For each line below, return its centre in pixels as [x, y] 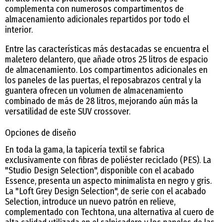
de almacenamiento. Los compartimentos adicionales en [106, 70]
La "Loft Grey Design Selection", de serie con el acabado [106, 192]
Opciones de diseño [41, 133]
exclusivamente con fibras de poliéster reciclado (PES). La [108, 160]
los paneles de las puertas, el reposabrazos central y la [103, 81]
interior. [19, 30]
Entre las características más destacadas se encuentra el [107, 49]
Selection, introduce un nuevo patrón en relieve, [90, 202]
